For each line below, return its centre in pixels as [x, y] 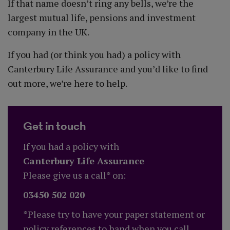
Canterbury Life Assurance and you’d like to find [108, 69]
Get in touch [54, 127]
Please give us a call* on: [74, 175]
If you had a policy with [71, 146]
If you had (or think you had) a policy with [94, 54]
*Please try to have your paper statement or [114, 214]
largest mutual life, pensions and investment [102, 17]
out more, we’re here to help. [68, 83]
